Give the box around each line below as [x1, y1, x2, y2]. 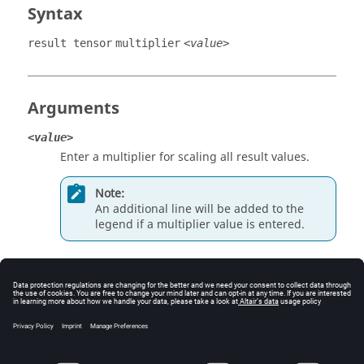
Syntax [28, 2, 83, 26]
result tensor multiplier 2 [37, 347, 186, 359]
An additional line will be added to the [95, 200, 304, 218]
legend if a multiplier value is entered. [95, 215, 305, 233]
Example [28, 287, 97, 310]
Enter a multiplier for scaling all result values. [60, 149, 310, 166]
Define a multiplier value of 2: [28, 319, 189, 336]
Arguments [28, 97, 119, 120]
